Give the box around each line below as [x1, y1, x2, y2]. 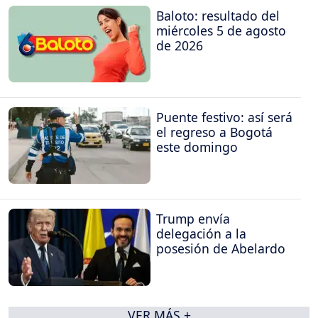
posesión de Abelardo [156, 240, 285, 258]
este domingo [156, 138, 238, 155]
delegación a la [156, 225, 246, 243]
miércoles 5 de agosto [156, 21, 286, 39]
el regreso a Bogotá [156, 124, 273, 141]
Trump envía [156, 210, 230, 228]
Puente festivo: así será [156, 109, 292, 126]
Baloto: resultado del [156, 6, 280, 24]
